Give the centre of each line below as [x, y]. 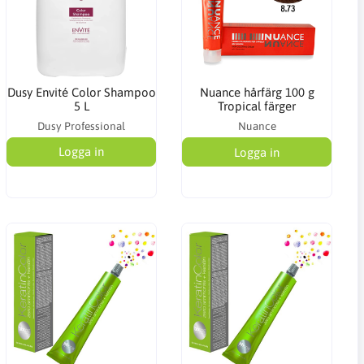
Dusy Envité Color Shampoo [81, 93]
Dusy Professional [82, 126]
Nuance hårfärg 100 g [257, 93]
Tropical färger [257, 106]
